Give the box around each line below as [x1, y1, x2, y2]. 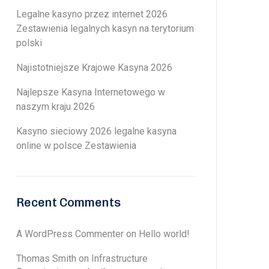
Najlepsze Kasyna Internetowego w [16, 86, 165, 98]
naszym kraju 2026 [16, 101, 95, 112]
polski [16, 37, 42, 49]
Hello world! [139, 228, 190, 240]
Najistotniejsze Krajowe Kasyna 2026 [16, 62, 172, 73]
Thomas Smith [16, 253, 76, 264]
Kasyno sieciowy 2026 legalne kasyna [16, 125, 177, 137]
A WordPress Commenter [16, 228, 124, 240]
